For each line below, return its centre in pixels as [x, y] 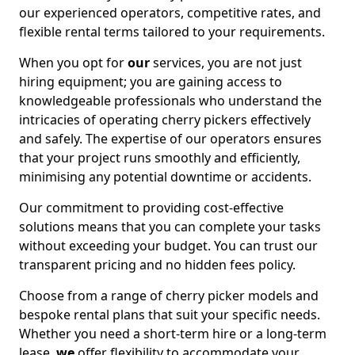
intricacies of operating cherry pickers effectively [165, 120]
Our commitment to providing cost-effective [151, 208]
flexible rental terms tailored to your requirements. [172, 32]
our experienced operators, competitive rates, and [170, 13]
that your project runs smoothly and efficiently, [160, 158]
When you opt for [73, 63]
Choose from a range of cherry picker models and [169, 296]
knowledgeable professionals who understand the [170, 101]
